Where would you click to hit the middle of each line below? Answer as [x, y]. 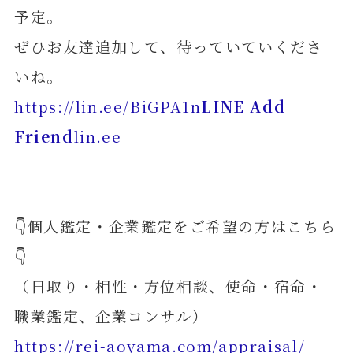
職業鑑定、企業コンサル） [111, 316]
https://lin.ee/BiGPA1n [108, 106]
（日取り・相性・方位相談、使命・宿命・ [168, 286]
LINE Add [243, 106]
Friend [44, 136]
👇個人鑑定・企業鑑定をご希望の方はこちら [175, 226]
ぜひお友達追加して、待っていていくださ [168, 46]
